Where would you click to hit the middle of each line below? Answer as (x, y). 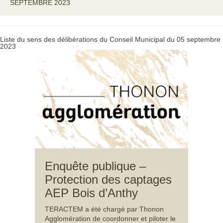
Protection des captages (108, 180)
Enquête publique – (95, 166)
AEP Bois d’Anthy (91, 193)
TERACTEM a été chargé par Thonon (104, 209)
